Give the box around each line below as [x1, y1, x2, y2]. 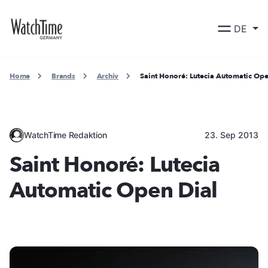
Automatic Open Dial [10, 175, 217, 205]
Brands [51, 71, 75, 81]
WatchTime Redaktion [24, 129, 107, 140]
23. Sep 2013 [205, 129, 258, 140]
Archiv [96, 71, 119, 81]
